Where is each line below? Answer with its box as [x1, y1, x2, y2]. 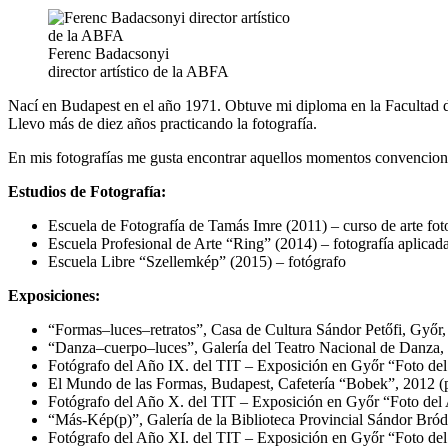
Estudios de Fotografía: [8, 182, 166, 200]
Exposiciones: [8, 286, 100, 304]
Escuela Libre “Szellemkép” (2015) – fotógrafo [48, 252, 346, 270]
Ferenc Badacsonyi [48, 44, 169, 62]
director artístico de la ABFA [48, 62, 229, 80]
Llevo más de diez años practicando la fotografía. [8, 114, 317, 132]
